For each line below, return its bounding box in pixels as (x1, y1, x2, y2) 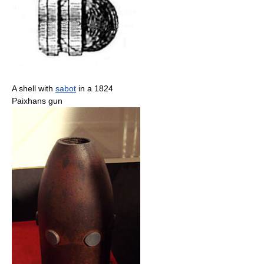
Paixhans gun (12, 95, 62, 105)
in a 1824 (76, 83, 113, 93)
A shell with (12, 83, 55, 93)
